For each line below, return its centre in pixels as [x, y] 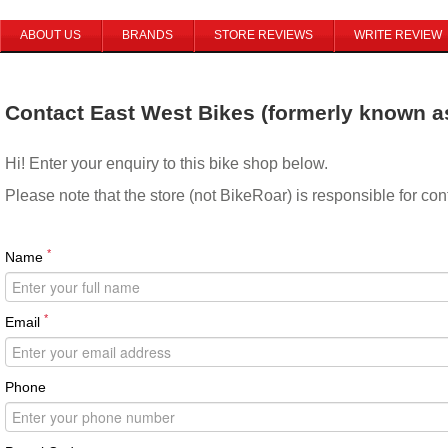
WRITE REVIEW [398, 35]
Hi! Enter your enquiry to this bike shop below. [166, 163]
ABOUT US [50, 35]
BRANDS [147, 35]
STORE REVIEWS [263, 35]
